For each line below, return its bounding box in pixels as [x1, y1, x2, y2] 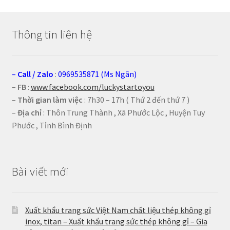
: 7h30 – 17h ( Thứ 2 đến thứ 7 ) [82, 94, 189, 105]
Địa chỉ [17, 107, 42, 118]
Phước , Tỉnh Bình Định [11, 120, 92, 130]
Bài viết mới [11, 164, 69, 179]
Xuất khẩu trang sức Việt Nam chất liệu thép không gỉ [25, 205, 211, 216]
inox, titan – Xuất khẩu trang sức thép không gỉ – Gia [25, 216, 207, 227]
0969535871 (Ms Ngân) [57, 68, 137, 79]
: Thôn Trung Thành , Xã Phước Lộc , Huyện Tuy [41, 107, 205, 118]
